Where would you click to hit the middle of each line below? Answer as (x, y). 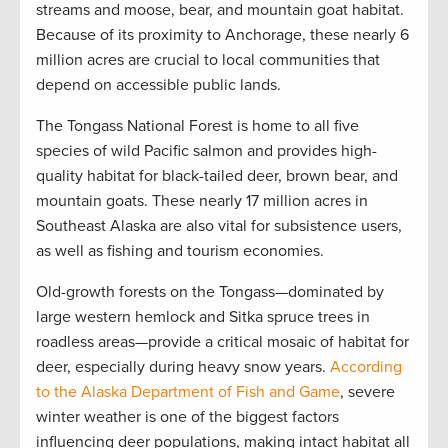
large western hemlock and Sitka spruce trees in (203, 316)
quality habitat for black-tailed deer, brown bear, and (217, 175)
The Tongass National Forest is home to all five (197, 125)
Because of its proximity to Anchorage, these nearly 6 (222, 34)
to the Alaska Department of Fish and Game (188, 391)
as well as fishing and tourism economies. (180, 250)
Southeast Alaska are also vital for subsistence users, (219, 225)
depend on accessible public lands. (158, 84)
